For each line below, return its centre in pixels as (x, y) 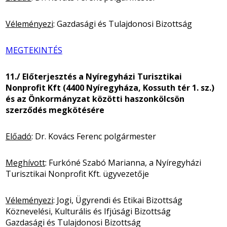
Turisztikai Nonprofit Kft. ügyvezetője (77, 174)
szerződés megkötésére (55, 110)
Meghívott (25, 162)
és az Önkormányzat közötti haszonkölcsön (95, 99)
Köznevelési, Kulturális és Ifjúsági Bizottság (88, 211)
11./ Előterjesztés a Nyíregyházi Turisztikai (94, 76)
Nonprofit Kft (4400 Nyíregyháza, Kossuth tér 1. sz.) (110, 87)
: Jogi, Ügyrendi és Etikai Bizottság (118, 200)
